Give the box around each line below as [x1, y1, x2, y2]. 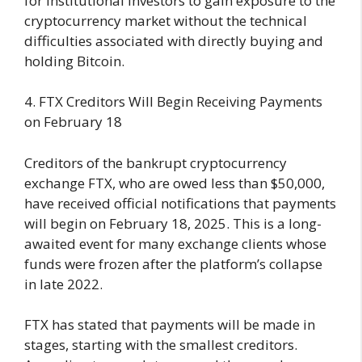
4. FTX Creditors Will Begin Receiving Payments [24, 92, 322, 112]
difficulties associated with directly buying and [24, 31, 323, 50]
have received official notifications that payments [24, 193, 336, 213]
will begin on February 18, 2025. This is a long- [24, 213, 322, 233]
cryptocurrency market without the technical [24, 11, 307, 30]
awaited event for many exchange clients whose [24, 234, 326, 253]
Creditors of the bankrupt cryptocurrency [24, 153, 287, 172]
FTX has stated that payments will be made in [24, 315, 315, 335]
